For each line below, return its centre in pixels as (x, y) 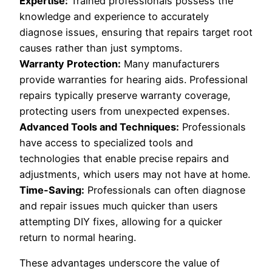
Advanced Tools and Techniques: (99, 127)
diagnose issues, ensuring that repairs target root (136, 32)
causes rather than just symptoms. (101, 48)
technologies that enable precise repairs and (124, 158)
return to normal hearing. (78, 237)
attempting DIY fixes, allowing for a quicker (121, 221)
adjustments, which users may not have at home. (135, 174)
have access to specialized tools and (106, 142)
